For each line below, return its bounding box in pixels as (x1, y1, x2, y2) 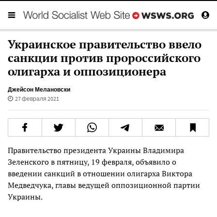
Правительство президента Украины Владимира (8, 144, 184, 155)
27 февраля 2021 (15, 94, 59, 102)
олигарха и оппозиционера (8, 63, 166, 79)
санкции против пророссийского (8, 49, 201, 65)
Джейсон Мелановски (8, 85, 70, 93)
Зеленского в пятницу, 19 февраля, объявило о (8, 156, 176, 167)
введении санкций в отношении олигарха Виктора (8, 168, 192, 179)
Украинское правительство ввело (8, 36, 201, 52)
